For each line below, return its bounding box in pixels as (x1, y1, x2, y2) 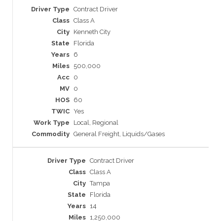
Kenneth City (74, 28, 110, 36)
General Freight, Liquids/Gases (74, 130, 165, 138)
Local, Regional (74, 119, 118, 127)
